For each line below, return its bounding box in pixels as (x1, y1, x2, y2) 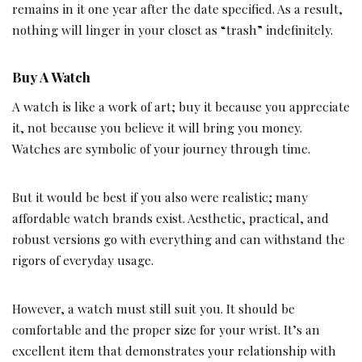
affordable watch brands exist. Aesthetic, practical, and (12, 209, 329, 227)
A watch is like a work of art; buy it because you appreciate (12, 98, 350, 116)
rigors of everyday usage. (12, 251, 154, 269)
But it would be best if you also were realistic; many (12, 188, 308, 206)
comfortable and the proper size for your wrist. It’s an (12, 321, 320, 339)
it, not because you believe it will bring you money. (12, 119, 302, 137)
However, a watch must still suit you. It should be (12, 300, 295, 318)
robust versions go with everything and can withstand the (12, 230, 345, 248)
